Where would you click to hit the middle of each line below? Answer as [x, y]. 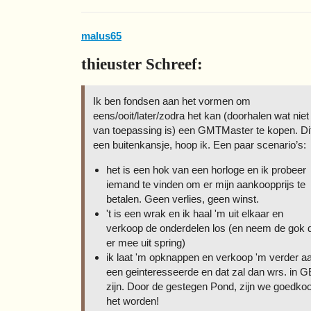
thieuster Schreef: [142, 64]
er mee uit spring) [145, 242]
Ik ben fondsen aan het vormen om [172, 101]
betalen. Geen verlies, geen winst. [182, 199]
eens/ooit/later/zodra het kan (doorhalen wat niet [201, 115]
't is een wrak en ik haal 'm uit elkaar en [194, 213]
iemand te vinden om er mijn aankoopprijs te [205, 184]
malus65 [101, 35]
